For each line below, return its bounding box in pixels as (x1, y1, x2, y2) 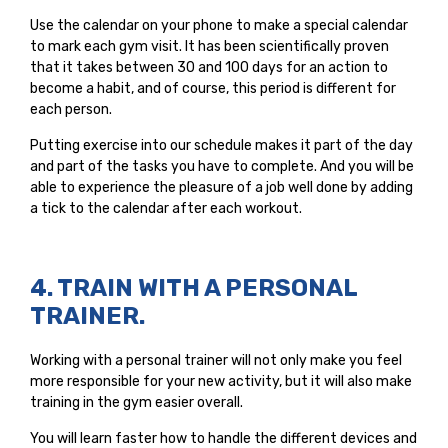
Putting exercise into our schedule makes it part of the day (30, 136, 413, 154)
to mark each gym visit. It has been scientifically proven (30, 37, 389, 55)
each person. (30, 100, 112, 118)
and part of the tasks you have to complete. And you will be (30, 157, 414, 175)
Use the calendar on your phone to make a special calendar (30, 16, 408, 34)
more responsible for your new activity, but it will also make (30, 372, 412, 390)
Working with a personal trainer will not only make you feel (30, 351, 402, 369)
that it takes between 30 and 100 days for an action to (30, 58, 388, 76)
